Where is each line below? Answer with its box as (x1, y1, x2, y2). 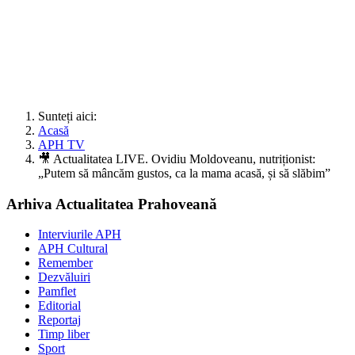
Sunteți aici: (38, 109, 103, 123)
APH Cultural (38, 242, 108, 256)
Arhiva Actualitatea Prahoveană (6, 195, 217, 212)
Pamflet (38, 284, 76, 299)
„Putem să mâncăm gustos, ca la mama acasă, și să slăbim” (38, 166, 330, 180)
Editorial (38, 299, 81, 313)
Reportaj (38, 313, 81, 327)
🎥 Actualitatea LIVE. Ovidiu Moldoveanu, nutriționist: (38, 151, 315, 166)
